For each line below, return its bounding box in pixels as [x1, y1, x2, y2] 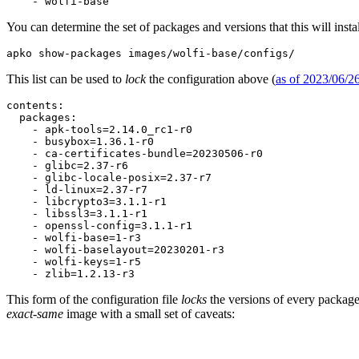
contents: [6, 99, 64, 111]
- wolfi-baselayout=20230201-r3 [6, 243, 224, 256]
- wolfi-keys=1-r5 [6, 255, 141, 268]
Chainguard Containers [6, 87, 123, 102]
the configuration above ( [146, 71, 276, 86]
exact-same [6, 306, 63, 321]
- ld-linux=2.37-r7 [6, 183, 147, 196]
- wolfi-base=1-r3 [6, 231, 141, 244]
